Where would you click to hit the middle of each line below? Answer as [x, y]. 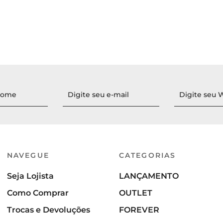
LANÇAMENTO [149, 176]
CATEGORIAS [147, 155]
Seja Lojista [30, 176]
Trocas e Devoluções [49, 210]
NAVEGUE [28, 155]
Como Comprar [38, 193]
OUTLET [136, 193]
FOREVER [139, 210]
